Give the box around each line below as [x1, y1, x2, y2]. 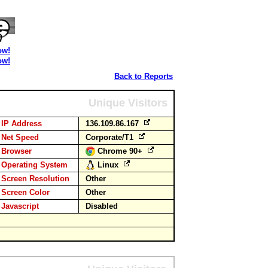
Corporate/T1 [86, 133, 136, 142]
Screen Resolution [1, 174, 69, 183]
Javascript [1, 202, 39, 211]
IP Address [1, 119, 42, 128]
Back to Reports [114, 72, 173, 81]
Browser [1, 147, 32, 156]
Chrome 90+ [98, 147, 145, 156]
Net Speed [1, 133, 39, 142]
